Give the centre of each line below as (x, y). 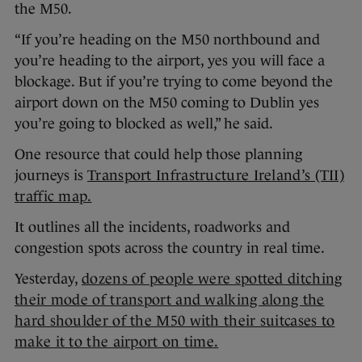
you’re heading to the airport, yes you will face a (170, 61)
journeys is (51, 176)
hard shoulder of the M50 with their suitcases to (175, 321)
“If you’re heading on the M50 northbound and (167, 40)
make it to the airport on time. (117, 342)
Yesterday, (48, 279)
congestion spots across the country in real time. (170, 248)
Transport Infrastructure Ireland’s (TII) (216, 176)
